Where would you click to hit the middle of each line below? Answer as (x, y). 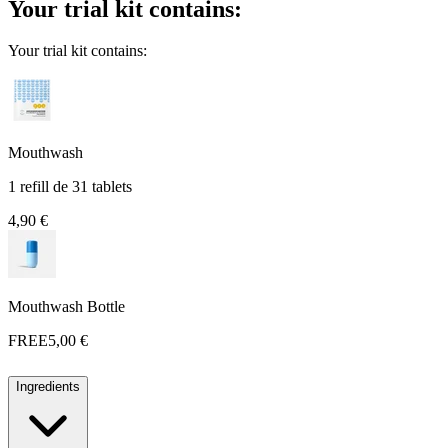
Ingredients (48, 387)
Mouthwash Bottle (66, 307)
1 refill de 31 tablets (70, 187)
